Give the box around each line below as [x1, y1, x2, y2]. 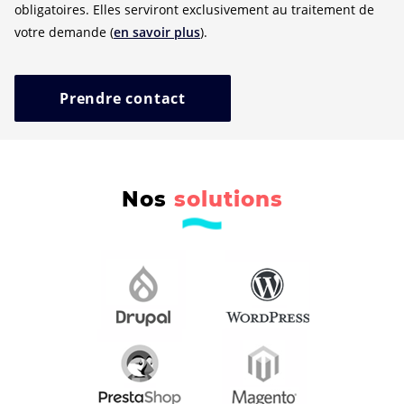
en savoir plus [114, 23, 200, 41]
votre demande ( [14, 23, 114, 41]
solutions [173, 186, 283, 212]
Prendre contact [60, 87, 186, 108]
